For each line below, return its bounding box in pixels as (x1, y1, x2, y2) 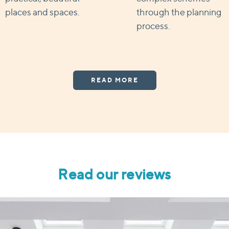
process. (136, 20, 170, 31)
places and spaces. (5, 6, 80, 17)
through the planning (136, 6, 221, 17)
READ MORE (90, 76, 139, 84)
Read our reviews (58, 165, 171, 183)
